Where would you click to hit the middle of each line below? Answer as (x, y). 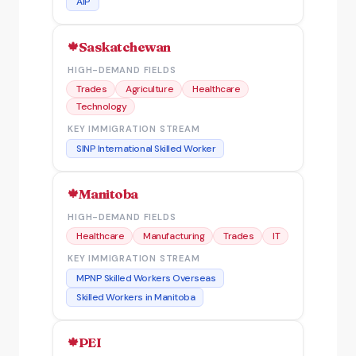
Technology (102, 106)
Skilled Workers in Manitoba (136, 297)
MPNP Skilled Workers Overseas (146, 278)
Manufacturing (174, 236)
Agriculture (150, 89)
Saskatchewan (124, 46)
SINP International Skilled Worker (146, 148)
